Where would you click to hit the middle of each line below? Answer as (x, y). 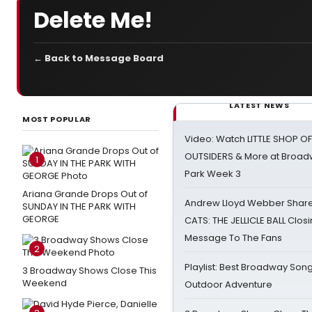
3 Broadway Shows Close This (89, 271)
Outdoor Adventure (228, 284)
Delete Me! (93, 19)
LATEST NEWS (259, 105)
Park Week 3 (213, 174)
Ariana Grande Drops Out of (85, 194)
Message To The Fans (233, 238)
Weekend (45, 283)
